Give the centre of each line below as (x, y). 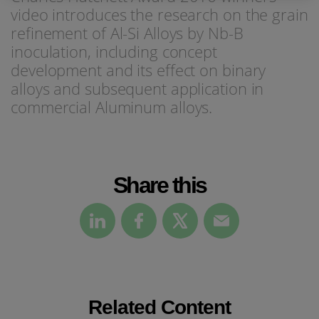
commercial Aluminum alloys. (112, 106)
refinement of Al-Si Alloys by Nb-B (127, 32)
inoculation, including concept (114, 51)
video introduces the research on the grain (159, 14)
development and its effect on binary (138, 69)
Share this (159, 184)
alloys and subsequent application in (137, 88)
